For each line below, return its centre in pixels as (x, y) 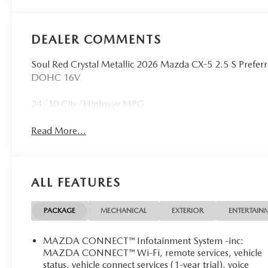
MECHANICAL (124, 211)
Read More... (59, 131)
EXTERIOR (188, 211)
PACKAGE (60, 211)
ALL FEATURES (76, 183)
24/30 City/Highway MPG (88, 104)
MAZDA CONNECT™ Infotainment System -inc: (144, 241)
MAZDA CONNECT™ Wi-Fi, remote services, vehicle (153, 253)
